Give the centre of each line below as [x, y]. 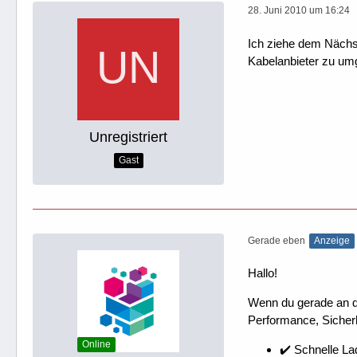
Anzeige [332, 241]
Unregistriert [128, 137]
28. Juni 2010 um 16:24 [299, 10]
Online [96, 344]
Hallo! [263, 273]
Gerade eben [277, 241]
